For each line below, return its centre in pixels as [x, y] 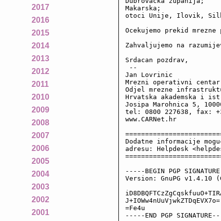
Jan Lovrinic [149, 74]
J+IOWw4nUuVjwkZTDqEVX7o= [172, 200]
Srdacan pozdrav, [157, 60]
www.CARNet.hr [151, 119]
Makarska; [143, 8]
